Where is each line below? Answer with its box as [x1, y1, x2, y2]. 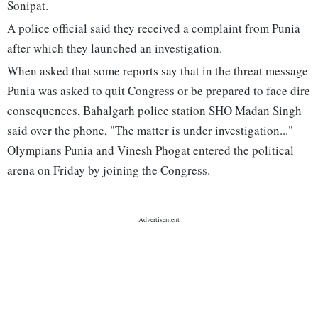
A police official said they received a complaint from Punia [7, 20, 300, 37]
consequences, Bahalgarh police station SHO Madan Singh [7, 102, 302, 119]
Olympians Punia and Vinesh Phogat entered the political [7, 142, 294, 159]
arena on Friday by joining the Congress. [7, 162, 210, 179]
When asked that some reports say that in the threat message [7, 62, 308, 79]
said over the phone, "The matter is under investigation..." [7, 122, 293, 139]
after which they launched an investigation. [7, 40, 222, 57]
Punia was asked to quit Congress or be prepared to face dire [7, 82, 310, 99]
